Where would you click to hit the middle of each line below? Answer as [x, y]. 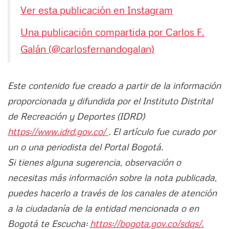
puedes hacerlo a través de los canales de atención [112, 193]
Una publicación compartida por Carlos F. [112, 32]
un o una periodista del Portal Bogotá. [85, 147]
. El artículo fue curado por [162, 132]
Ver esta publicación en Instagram [97, 10]
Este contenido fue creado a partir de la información [114, 86]
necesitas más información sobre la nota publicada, [112, 178]
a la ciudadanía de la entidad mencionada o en [103, 208]
